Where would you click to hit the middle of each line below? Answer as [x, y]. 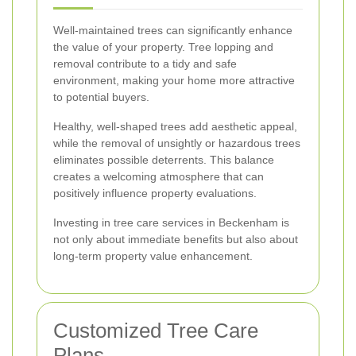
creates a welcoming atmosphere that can [159, 176]
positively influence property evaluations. [155, 193]
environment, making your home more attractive [174, 80]
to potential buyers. [101, 97]
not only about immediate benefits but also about [176, 239]
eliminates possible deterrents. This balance [164, 159]
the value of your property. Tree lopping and [163, 46]
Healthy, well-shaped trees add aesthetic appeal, [175, 126]
